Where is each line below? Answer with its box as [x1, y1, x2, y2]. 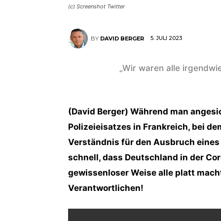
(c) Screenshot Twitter [68, 2, 125, 10]
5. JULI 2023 [150, 35, 182, 42]
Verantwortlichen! [68, 183, 144, 193]
